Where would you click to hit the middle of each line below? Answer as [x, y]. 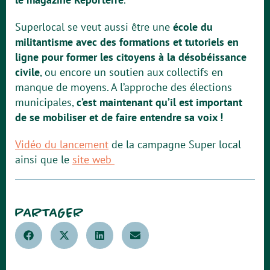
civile [27, 72]
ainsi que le [44, 159]
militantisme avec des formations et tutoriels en [127, 42]
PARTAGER [49, 213]
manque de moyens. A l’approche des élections [124, 87]
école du [193, 27]
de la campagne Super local [175, 144]
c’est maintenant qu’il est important [159, 102]
